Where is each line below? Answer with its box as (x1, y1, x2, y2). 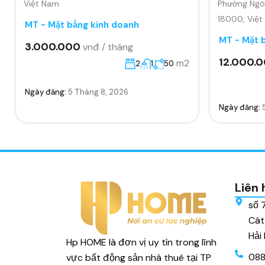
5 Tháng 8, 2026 (68, 86, 128, 97)
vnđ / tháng (83, 40, 133, 53)
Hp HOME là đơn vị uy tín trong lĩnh (66, 236, 216, 249)
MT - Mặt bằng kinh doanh (25, 18, 139, 31)
